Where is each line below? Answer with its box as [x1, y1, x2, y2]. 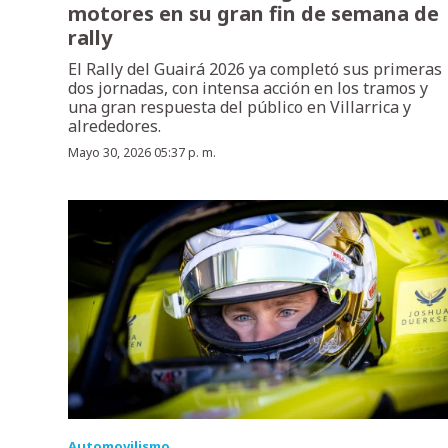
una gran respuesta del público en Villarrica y [68, 96, 411, 119]
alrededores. [68, 115, 161, 138]
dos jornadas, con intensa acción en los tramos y [68, 77, 428, 100]
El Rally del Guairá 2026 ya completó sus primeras [68, 58, 442, 81]
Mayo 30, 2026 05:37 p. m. [68, 144, 216, 162]
